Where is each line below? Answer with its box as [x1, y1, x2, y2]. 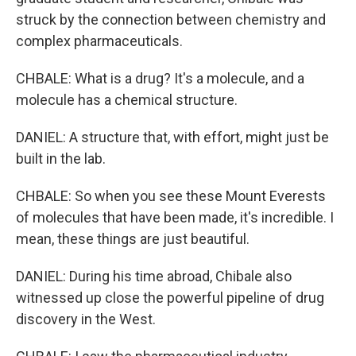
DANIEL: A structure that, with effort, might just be [16, 129, 329, 145]
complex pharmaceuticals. [16, 33, 183, 49]
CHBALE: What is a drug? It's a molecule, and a [16, 70, 304, 87]
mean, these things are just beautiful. [16, 230, 250, 247]
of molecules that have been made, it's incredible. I [16, 209, 334, 226]
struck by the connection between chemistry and [16, 11, 326, 28]
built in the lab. [16, 150, 106, 167]
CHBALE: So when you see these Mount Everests [16, 188, 326, 204]
